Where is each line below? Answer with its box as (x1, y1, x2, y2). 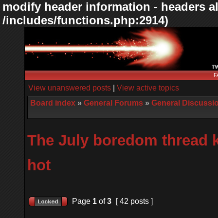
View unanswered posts (28, 84, 111, 92)
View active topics (117, 84, 179, 92)
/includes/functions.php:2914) (2, 14, 168, 27)
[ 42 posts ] (114, 197, 155, 205)
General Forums (84, 99, 143, 107)
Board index (30, 99, 75, 107)
